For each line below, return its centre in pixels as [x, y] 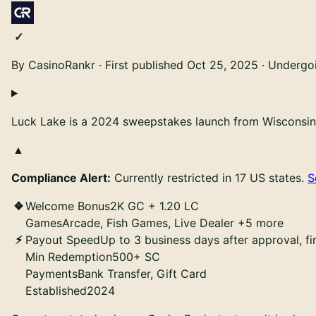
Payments [51, 273]
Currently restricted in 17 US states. [209, 177]
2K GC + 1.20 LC [154, 206]
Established [56, 290]
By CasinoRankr [53, 65]
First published [144, 65]
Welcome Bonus [68, 206]
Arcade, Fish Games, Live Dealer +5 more [173, 223]
